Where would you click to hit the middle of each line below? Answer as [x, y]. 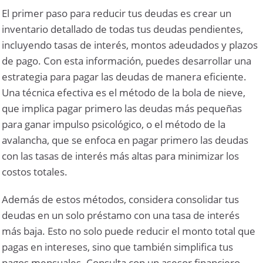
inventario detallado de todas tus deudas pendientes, [123, 29]
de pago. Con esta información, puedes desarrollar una [127, 60]
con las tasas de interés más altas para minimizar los [121, 156]
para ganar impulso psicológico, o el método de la [114, 124]
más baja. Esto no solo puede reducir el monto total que [129, 231]
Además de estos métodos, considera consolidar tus [121, 199]
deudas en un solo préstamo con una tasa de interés [121, 215]
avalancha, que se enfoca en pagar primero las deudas [125, 140]
